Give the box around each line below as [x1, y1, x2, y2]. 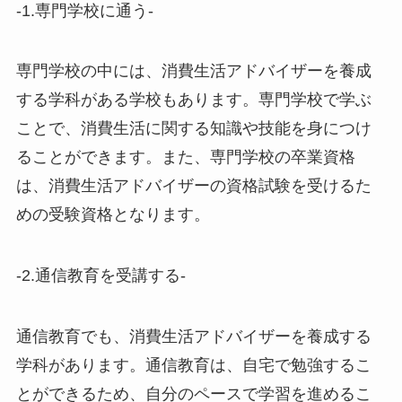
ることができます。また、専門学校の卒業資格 [15, 148, 355, 167]
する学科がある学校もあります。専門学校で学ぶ [15, 91, 371, 109]
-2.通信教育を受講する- [15, 267, 186, 285]
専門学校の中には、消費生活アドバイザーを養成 [15, 62, 371, 81]
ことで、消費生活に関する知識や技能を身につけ [15, 119, 371, 138]
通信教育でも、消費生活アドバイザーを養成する [15, 328, 371, 346]
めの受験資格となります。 [15, 205, 210, 224]
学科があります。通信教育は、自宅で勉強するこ [15, 356, 371, 375]
